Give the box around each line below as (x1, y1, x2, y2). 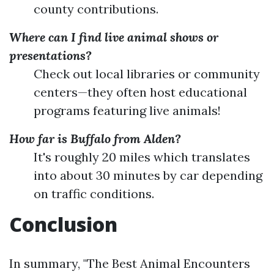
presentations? (9, 48, 92, 63)
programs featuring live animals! (34, 103, 221, 118)
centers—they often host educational (34, 84, 247, 100)
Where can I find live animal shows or (9, 29, 218, 45)
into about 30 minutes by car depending (34, 168, 262, 183)
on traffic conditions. (34, 186, 154, 201)
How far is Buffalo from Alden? (9, 131, 181, 146)
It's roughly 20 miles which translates (34, 149, 250, 165)
